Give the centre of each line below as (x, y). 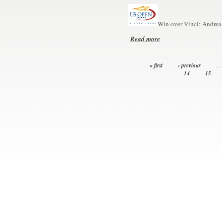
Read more (145, 39)
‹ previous (190, 65)
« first (156, 65)
